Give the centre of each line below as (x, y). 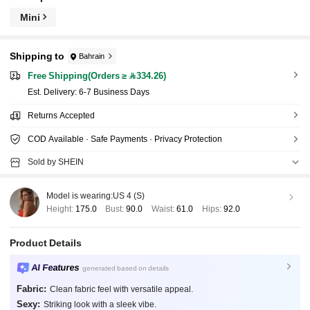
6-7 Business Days (114, 92)
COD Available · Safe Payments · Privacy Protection (125, 139)
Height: (61, 209)
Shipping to (37, 56)
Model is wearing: (79, 196)
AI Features (55, 267)
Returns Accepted (61, 115)
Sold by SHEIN (55, 162)
